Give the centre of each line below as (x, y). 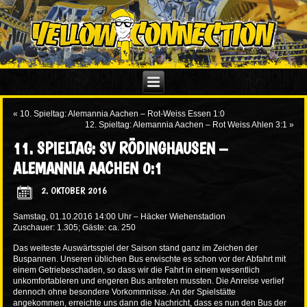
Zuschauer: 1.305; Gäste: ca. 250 (75, 228)
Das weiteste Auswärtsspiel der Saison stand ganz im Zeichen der (136, 248)
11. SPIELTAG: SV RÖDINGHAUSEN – (121, 149)
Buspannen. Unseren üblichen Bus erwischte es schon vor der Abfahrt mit (150, 259)
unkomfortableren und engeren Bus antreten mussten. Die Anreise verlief (149, 281)
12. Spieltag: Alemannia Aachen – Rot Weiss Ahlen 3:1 (186, 125)
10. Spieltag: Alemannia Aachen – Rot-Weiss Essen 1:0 (123, 114)
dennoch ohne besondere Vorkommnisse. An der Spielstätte (125, 292)
